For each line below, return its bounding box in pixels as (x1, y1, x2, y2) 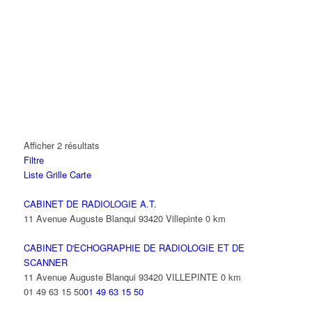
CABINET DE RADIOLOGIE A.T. (23, 197, 157, 210)
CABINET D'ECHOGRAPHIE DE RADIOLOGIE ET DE (23, 241, 244, 254)
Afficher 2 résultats (23, 139, 100, 152)
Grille (45, 168, 67, 181)
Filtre (23, 153, 44, 166)
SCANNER (23, 256, 68, 269)
